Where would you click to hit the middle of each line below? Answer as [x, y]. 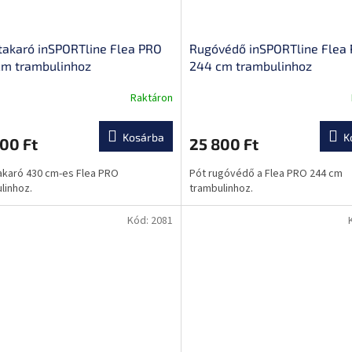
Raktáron [151, 98]
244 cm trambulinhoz [250, 66]
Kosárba [143, 137]
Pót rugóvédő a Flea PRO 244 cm [266, 174]
